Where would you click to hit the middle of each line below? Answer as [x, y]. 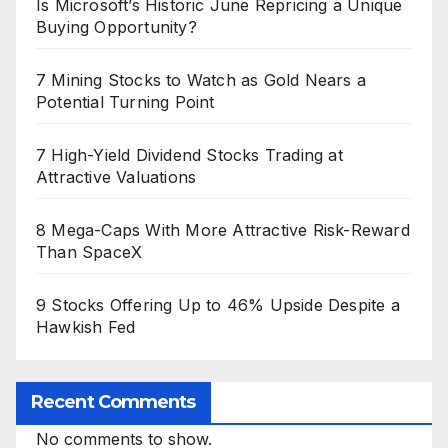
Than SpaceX [89, 251]
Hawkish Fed [86, 326]
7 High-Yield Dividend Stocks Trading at [189, 154]
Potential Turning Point [125, 101]
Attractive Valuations [116, 176]
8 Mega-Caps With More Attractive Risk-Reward [223, 229]
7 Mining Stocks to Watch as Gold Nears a [201, 79]
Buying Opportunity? [116, 26]
